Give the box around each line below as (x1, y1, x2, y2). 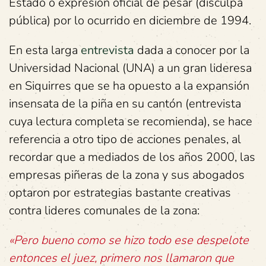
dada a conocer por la (134, 42, 249, 58)
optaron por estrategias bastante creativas (9, 185, 231, 201)
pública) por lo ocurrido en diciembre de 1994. (9, 12, 251, 28)
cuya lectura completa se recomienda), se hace (9, 113, 252, 129)
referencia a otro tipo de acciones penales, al (9, 131, 241, 147)
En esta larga (9, 42, 81, 58)
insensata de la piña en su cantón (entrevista (9, 96, 241, 112)
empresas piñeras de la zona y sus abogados (9, 167, 245, 183)
